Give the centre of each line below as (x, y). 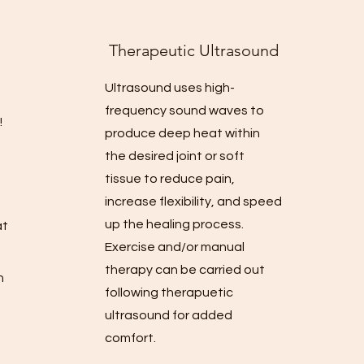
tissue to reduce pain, (170, 179)
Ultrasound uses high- (170, 88)
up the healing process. (174, 224)
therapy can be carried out (185, 270)
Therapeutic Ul (162, 50)
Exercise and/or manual (175, 247)
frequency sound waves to (184, 110)
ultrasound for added (169, 315)
